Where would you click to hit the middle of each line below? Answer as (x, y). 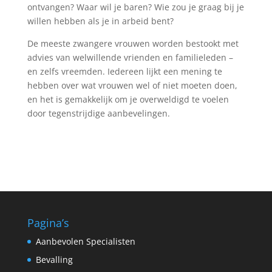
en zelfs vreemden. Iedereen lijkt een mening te (124, 71)
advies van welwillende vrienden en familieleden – (130, 57)
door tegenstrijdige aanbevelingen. (98, 113)
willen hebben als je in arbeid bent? (100, 21)
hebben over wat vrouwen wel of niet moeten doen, (132, 85)
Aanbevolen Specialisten (85, 241)
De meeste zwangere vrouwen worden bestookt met (133, 43)
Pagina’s (48, 223)
